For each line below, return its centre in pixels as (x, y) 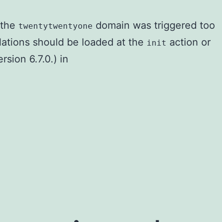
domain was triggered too (154, 25)
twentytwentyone (55, 26)
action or (189, 42)
